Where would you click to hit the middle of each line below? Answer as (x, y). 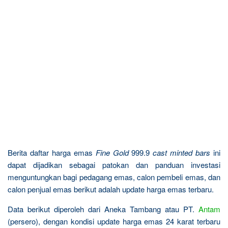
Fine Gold (112, 152)
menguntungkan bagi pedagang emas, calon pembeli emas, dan (114, 177)
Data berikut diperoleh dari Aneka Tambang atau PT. (103, 209)
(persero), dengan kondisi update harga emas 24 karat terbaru (114, 221)
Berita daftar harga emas (52, 152)
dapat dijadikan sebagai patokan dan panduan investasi (114, 164)
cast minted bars (183, 152)
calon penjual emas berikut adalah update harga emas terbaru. (111, 189)
